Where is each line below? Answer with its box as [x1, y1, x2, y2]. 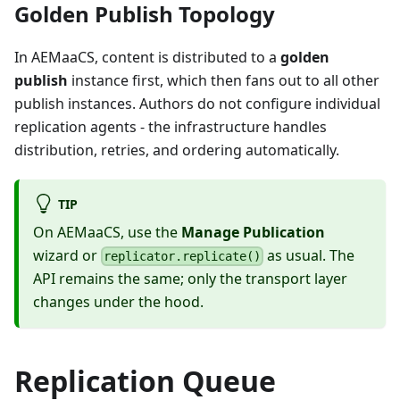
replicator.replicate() [104, 249, 262, 264]
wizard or [33, 245, 101, 265]
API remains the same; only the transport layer [33, 269, 347, 289]
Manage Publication [181, 221, 325, 242]
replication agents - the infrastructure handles [14, 116, 327, 137]
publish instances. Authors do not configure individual [14, 93, 380, 113]
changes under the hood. [33, 292, 204, 312]
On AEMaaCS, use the [33, 221, 181, 242]
